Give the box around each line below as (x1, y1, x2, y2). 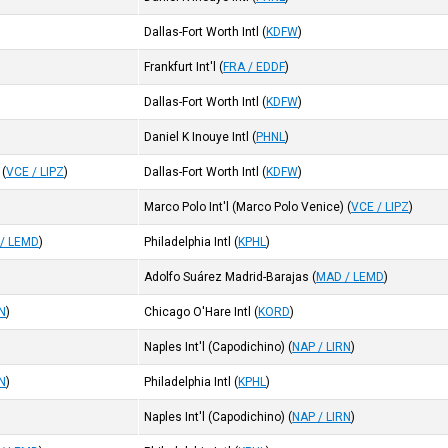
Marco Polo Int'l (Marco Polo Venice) (144, 200, 345, 214)
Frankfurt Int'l (144, 60, 217, 74)
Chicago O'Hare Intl (144, 305, 252, 319)
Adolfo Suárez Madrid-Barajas (144, 270, 310, 284)
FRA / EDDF (223, 60, 286, 74)
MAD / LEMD (316, 270, 385, 284)
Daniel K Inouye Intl (144, 130, 250, 144)
